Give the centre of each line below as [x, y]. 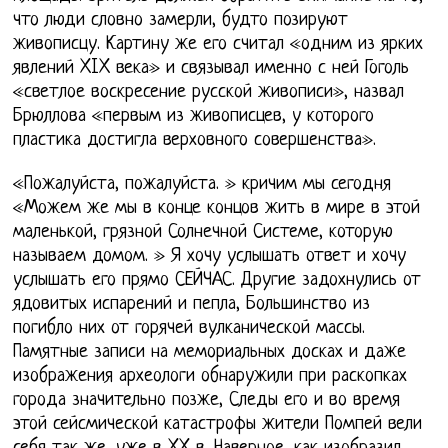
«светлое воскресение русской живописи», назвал [209, 93]
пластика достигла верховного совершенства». [195, 141]
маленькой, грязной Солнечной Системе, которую [203, 233]
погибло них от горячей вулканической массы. [189, 329]
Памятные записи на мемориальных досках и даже [210, 353]
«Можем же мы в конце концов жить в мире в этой [217, 209]
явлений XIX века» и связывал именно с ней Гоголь [211, 69]
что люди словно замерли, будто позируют [181, 21]
